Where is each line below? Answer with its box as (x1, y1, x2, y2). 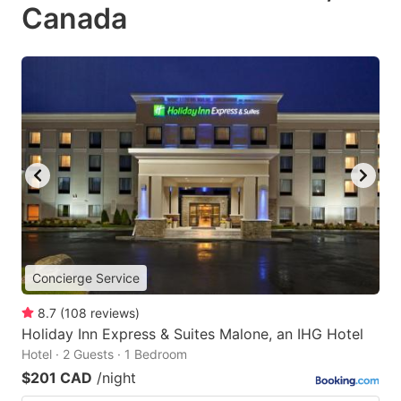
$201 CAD (21, 369, 92, 388)
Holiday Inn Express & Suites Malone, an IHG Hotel (21, 325, 363, 344)
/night (97, 369, 136, 388)
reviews (90, 305, 135, 321)
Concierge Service (32, 270, 140, 286)
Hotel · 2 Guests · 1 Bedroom (21, 346, 187, 363)
